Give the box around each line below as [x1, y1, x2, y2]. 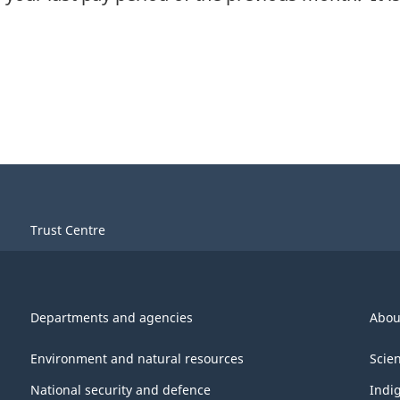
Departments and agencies [30, 308, 193, 326]
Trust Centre [30, 221, 105, 239]
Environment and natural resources [30, 350, 244, 368]
